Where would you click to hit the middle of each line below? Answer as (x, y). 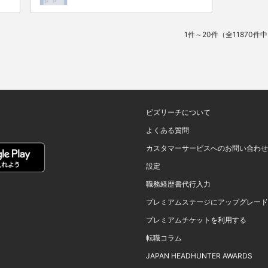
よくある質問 (167, 130)
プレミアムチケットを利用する (196, 220)
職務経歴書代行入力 (178, 184)
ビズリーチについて (178, 112)
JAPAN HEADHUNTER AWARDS (199, 256)
